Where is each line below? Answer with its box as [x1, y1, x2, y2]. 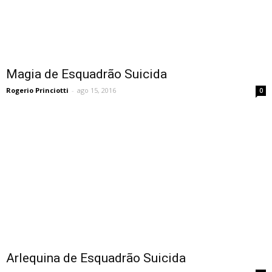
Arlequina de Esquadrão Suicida [6, 250, 186, 265]
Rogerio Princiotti [6, 85, 69, 95]
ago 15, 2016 [77, 85, 116, 95]
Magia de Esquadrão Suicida [6, 66, 167, 81]
